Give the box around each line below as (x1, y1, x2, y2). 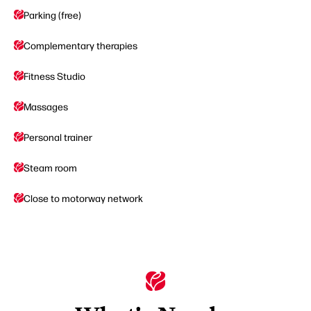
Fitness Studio (24, 69, 85, 83)
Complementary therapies (24, 39, 137, 52)
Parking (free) (24, 8, 81, 22)
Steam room (24, 161, 77, 174)
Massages (24, 100, 68, 113)
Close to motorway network (24, 192, 143, 205)
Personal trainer (24, 131, 92, 144)
